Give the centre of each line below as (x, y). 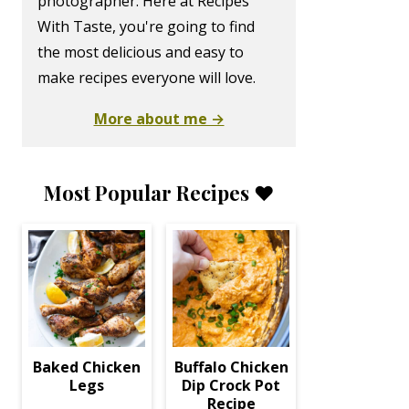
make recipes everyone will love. (147, 78)
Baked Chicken (87, 367)
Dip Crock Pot (231, 385)
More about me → (159, 119)
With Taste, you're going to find (146, 26)
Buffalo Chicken (231, 367)
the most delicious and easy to (141, 52)
